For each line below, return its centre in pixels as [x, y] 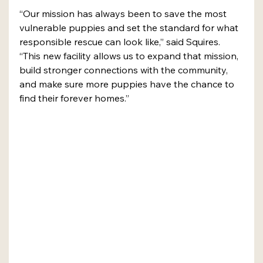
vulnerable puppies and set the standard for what [130, 27]
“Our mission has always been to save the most [124, 13]
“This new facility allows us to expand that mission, [130, 55]
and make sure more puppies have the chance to [128, 84]
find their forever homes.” [74, 98]
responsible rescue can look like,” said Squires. [121, 41]
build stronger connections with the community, [125, 70]
